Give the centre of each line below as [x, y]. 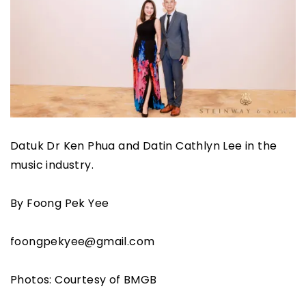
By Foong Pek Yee [60, 204]
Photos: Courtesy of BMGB [84, 280]
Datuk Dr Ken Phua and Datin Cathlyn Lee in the [144, 146]
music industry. [52, 165]
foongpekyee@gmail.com [83, 242]
